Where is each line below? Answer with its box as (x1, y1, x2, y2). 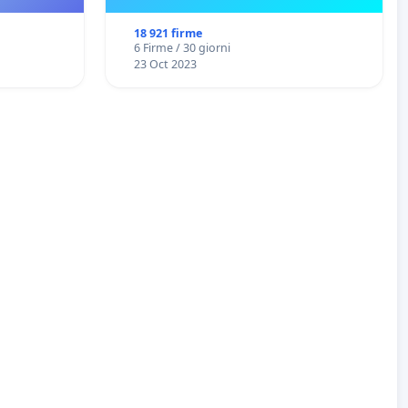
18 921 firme (133, 25, 202, 42)
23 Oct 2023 (133, 56, 197, 73)
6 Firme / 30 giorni (133, 40, 230, 56)
